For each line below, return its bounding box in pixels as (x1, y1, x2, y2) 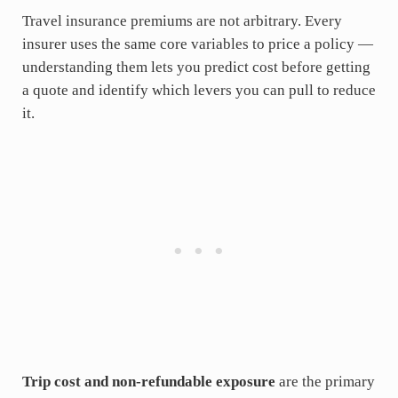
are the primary (275, 372, 375, 390)
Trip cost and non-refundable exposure (21, 372, 275, 390)
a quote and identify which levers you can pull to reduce (21, 81, 376, 99)
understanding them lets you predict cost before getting (21, 58, 370, 76)
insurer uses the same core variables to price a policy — (21, 35, 373, 52)
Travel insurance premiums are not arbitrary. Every (21, 12, 342, 29)
